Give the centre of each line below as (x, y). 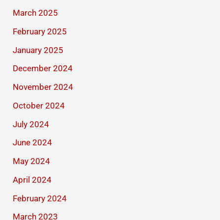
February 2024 (40, 198)
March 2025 (36, 13)
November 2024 (43, 87)
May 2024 (32, 161)
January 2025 (38, 50)
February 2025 (40, 31)
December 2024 (43, 69)
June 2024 (33, 143)
